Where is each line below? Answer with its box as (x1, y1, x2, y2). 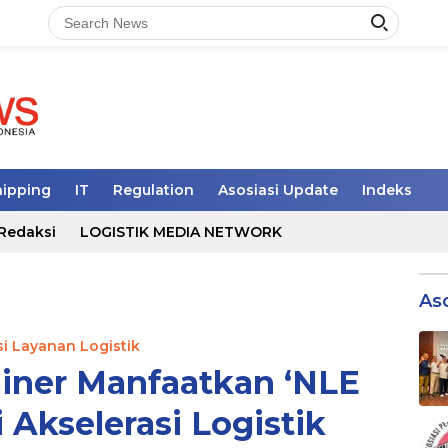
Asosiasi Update (218, 181, 338, 199)
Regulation (113, 181, 194, 199)
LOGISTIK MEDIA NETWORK (80, 223, 282, 241)
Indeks (362, 181, 412, 199)
